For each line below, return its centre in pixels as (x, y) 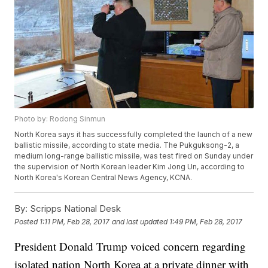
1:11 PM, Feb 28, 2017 (75, 221)
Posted (27, 221)
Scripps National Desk (74, 209)
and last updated (140, 221)
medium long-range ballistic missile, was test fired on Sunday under (134, 156)
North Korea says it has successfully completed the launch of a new (134, 135)
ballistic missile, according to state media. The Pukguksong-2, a (127, 145)
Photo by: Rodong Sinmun (60, 119)
